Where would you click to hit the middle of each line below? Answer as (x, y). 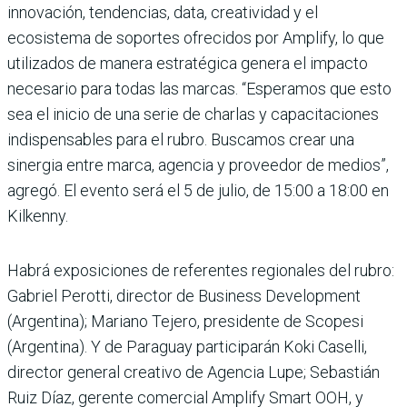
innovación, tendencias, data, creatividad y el (163, 12)
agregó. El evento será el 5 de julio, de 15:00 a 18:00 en (198, 190)
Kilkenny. (38, 215)
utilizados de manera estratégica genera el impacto (188, 63)
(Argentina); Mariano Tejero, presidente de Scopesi (185, 321)
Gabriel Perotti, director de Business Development (184, 295)
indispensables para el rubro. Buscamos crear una (181, 139)
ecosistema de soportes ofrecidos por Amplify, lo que (196, 37)
